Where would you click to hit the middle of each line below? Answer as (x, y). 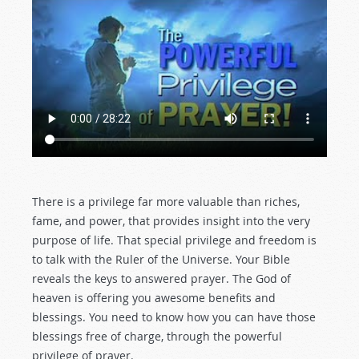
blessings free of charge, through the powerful (157, 337)
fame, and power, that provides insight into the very (171, 221)
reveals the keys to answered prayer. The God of (161, 279)
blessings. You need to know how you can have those (174, 317)
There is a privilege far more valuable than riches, (166, 202)
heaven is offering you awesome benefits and (154, 298)
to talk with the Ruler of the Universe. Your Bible (161, 260)
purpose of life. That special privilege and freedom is (174, 240)
